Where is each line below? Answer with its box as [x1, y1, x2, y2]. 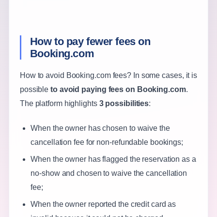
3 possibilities [99, 99, 149, 108]
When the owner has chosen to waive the [31, 124, 170, 132]
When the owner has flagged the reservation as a [31, 155, 196, 163]
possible [19, 85, 51, 93]
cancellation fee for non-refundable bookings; [31, 138, 183, 146]
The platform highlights [19, 99, 99, 108]
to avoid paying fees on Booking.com [50, 85, 186, 93]
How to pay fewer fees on [30, 35, 151, 47]
